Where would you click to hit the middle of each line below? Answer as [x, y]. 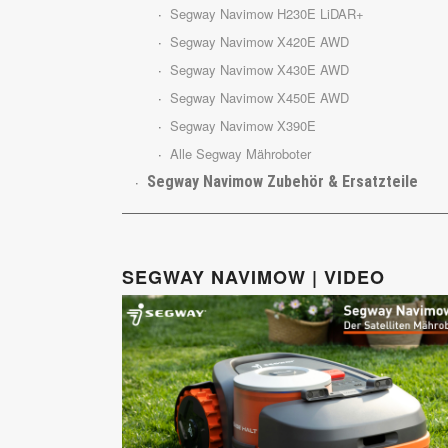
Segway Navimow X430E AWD [259, 70]
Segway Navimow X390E [243, 126]
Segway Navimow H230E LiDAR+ [267, 14]
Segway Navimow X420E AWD [259, 42]
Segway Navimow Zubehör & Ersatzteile [282, 182]
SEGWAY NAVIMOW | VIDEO [253, 277]
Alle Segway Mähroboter [240, 154]
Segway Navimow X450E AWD [259, 98]
